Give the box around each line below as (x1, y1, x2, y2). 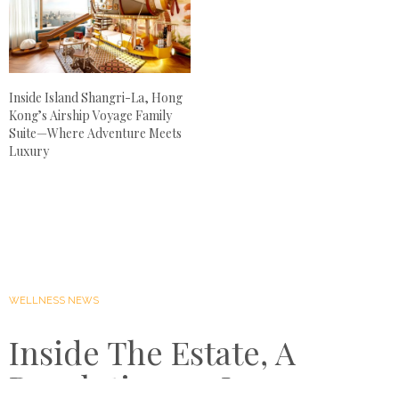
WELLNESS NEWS (9, 295, 99, 307)
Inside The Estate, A (9, 330, 296, 374)
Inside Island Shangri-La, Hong (9, 89, 183, 107)
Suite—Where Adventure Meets (9, 125, 182, 142)
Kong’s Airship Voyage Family (9, 107, 172, 125)
